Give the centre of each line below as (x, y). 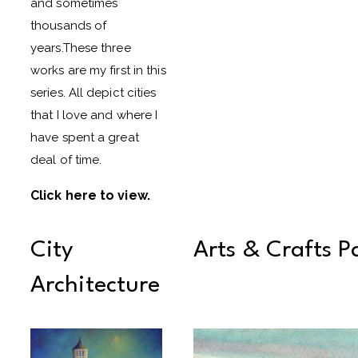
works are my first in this (98, 70)
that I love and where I (94, 115)
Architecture (95, 286)
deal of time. (66, 160)
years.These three (81, 48)
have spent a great (85, 137)
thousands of (69, 26)
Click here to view (89, 195)
